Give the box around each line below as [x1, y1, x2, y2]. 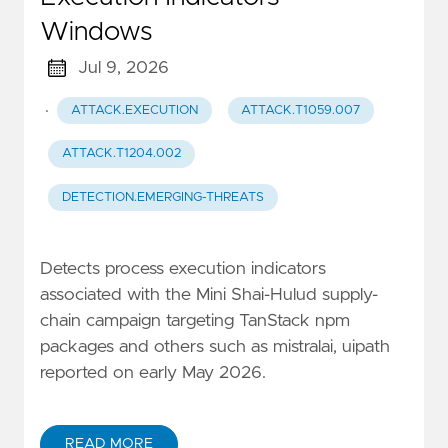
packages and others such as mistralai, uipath [40, 337, 390, 356]
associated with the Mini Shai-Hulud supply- [40, 285, 378, 304]
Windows [40, 18, 152, 45]
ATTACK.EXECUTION [70, 104, 198, 118]
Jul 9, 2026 [77, 58, 169, 77]
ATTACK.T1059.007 [241, 104, 361, 118]
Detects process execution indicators [40, 259, 326, 278]
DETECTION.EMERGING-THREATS [61, 190, 264, 204]
